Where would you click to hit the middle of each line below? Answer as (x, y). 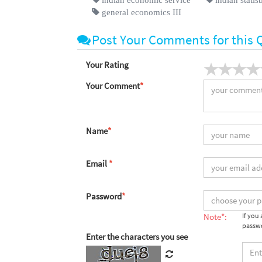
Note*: (215, 216)
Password (104, 196)
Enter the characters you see (137, 236)
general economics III (140, 12)
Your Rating (107, 64)
